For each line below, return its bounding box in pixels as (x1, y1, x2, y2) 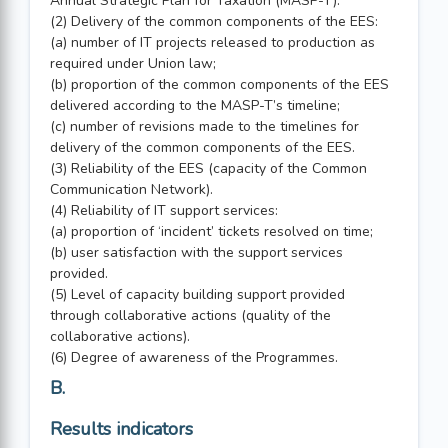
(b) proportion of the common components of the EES (50, 75, 389, 94)
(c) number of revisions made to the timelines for (50, 117, 359, 136)
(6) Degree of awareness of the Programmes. (50, 348, 338, 367)
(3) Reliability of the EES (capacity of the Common (50, 159, 367, 178)
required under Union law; (50, 54, 216, 73)
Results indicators (50, 417, 193, 441)
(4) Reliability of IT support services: (50, 201, 278, 220)
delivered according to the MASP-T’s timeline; (50, 96, 340, 115)
